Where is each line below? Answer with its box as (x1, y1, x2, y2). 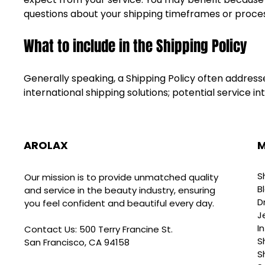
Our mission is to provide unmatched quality (24, 170, 218, 183)
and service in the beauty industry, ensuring (24, 183, 215, 196)
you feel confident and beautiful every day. (24, 196, 214, 209)
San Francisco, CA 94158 (24, 235, 130, 248)
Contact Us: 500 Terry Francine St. (24, 222, 173, 235)
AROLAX (24, 138, 69, 153)
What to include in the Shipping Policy (24, 35, 248, 57)
